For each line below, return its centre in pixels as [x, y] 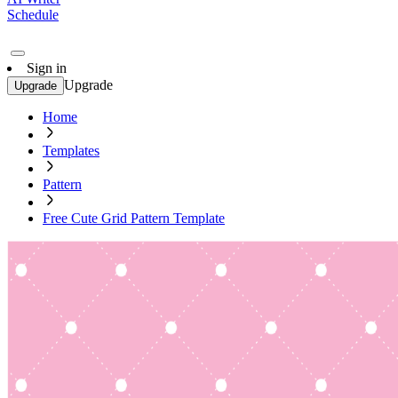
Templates [71, 151]
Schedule [33, 15]
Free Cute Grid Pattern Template [134, 218]
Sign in [47, 68]
